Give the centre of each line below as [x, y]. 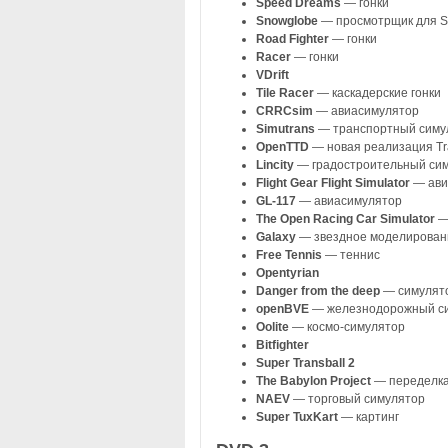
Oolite [273, 326]
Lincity [276, 164]
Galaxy [277, 236]
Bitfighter [282, 344]
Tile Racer [284, 92]
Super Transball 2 [305, 362]
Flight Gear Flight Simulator [332, 182]
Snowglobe [288, 20]
